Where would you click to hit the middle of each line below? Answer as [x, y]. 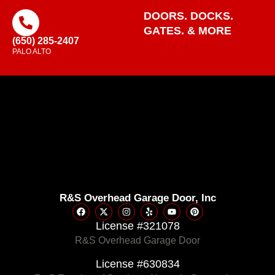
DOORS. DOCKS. [188, 16]
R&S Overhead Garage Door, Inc [137, 198]
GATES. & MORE [188, 31]
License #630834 [137, 264]
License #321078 [137, 226]
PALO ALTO [32, 52]
